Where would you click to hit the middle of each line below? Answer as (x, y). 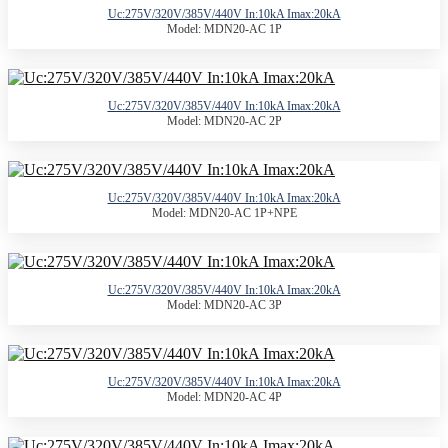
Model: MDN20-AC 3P (224, 304)
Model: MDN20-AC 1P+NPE (224, 212)
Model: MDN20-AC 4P (224, 396)
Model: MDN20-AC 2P (224, 120)
